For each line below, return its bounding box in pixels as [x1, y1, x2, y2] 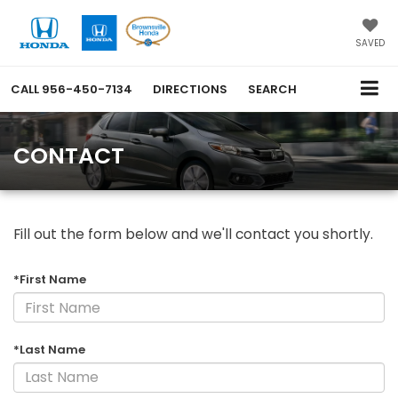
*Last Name [13, 340, 85, 358]
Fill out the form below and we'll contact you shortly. [13, 225, 373, 244]
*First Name [13, 271, 86, 289]
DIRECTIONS [153, 81, 227, 99]
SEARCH [248, 81, 297, 99]
